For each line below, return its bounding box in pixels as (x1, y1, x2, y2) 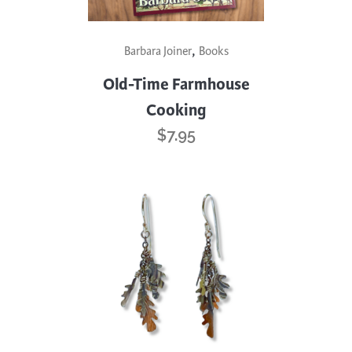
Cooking (146, 100, 206, 120)
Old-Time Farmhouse (102, 74, 250, 94)
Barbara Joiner (123, 44, 192, 58)
